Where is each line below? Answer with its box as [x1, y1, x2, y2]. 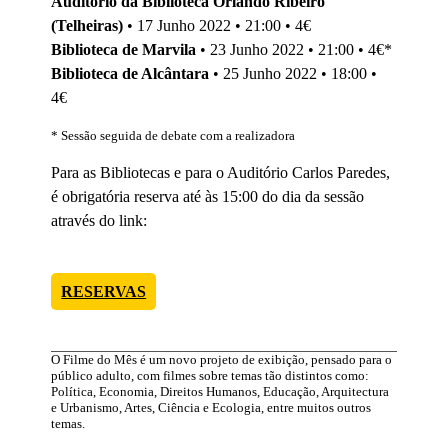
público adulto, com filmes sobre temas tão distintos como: [51, 367, 370, 383]
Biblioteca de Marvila [51, 40, 197, 58]
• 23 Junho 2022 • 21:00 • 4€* [196, 40, 393, 58]
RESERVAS [61, 282, 147, 300]
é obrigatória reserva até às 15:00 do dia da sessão [51, 187, 365, 205]
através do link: [51, 211, 148, 229]
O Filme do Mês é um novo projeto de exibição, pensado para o [51, 351, 393, 367]
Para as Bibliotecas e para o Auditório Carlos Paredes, [51, 163, 391, 181]
